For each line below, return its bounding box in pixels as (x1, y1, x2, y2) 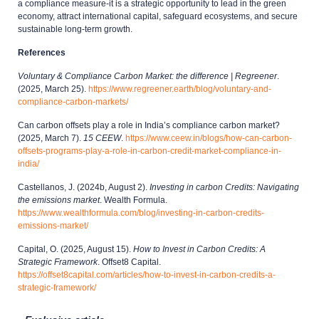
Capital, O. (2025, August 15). (18, 244, 133, 254)
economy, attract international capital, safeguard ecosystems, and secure (18, 11, 298, 21)
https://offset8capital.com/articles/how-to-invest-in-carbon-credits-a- (18, 269, 276, 280)
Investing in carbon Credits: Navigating (150, 182, 299, 192)
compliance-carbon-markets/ (18, 96, 128, 107)
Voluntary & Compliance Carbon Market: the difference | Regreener (18, 70, 277, 81)
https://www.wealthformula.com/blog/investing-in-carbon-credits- (18, 207, 264, 218)
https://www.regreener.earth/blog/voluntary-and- (88, 83, 271, 94)
